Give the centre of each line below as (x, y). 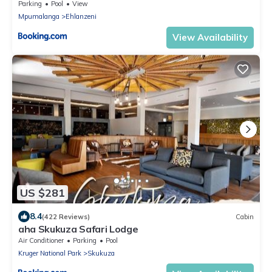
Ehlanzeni (81, 17)
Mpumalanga (39, 17)
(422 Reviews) (66, 216)
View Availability (210, 38)
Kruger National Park (50, 253)
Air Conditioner (41, 241)
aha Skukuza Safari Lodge (78, 229)
